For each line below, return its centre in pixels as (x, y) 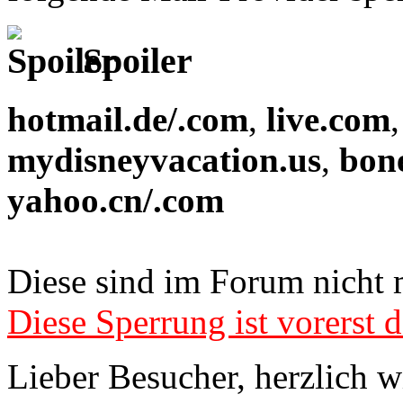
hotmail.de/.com (128, 120)
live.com (328, 120)
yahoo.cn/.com (116, 201)
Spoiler (133, 61)
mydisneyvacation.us (164, 160)
